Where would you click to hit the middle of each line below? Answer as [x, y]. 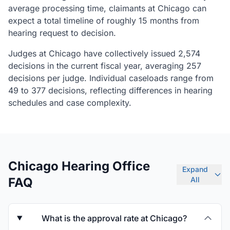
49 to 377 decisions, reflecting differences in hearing [110, 90]
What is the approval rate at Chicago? [114, 218]
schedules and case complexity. [70, 103]
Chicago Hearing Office [79, 166]
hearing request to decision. [62, 33]
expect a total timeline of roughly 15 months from [104, 21]
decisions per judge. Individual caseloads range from [111, 78]
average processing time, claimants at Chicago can [107, 8]
